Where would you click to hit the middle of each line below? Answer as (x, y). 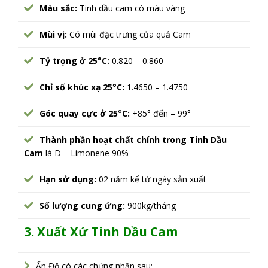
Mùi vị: (53, 34)
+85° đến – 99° (160, 113)
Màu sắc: (58, 8)
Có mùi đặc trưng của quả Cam (129, 34)
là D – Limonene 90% (86, 153)
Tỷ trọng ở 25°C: (74, 60)
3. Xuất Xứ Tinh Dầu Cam (101, 231)
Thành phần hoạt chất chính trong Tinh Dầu (133, 139)
